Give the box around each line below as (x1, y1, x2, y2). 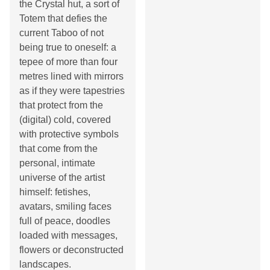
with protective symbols (19, 129, 119, 140)
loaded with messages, (19, 230, 118, 241)
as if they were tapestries (19, 86, 125, 96)
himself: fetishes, (19, 187, 90, 198)
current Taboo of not (19, 28, 104, 39)
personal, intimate (19, 158, 95, 169)
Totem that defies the (19, 13, 107, 24)
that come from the (19, 143, 98, 154)
